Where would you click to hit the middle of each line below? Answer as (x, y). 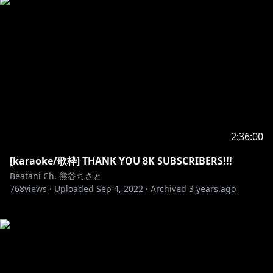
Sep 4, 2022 (120, 189)
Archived (168, 189)
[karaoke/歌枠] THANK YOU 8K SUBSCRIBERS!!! (121, 161)
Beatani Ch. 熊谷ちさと (56, 176)
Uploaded (74, 189)
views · (38, 189)
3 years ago (212, 189)
